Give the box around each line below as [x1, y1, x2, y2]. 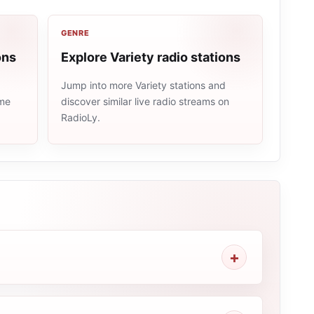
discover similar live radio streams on [60, 95, 229, 107]
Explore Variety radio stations [60, 50, 240, 64]
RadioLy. [60, 111, 100, 123]
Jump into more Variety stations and [60, 79, 226, 91]
